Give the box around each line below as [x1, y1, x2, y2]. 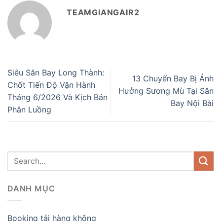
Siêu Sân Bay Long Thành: [7, 67, 104, 77]
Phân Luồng [7, 104, 51, 114]
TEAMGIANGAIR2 [67, 7, 140, 17]
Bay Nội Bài [171, 98, 214, 109]
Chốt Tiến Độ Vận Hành [7, 79, 95, 90]
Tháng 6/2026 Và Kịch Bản [7, 92, 108, 102]
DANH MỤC [7, 183, 55, 193]
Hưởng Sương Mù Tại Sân [118, 86, 214, 96]
